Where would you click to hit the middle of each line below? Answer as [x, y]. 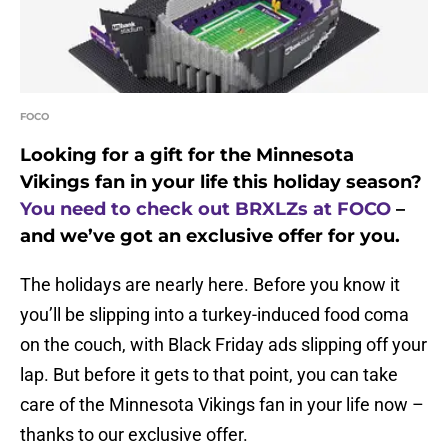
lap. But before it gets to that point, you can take [209, 375]
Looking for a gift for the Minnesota [187, 155]
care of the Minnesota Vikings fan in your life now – [222, 405]
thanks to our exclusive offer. [134, 435]
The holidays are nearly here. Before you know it [210, 285]
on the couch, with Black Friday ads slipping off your [223, 345]
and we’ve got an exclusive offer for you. [210, 236]
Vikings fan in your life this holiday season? [221, 182]
